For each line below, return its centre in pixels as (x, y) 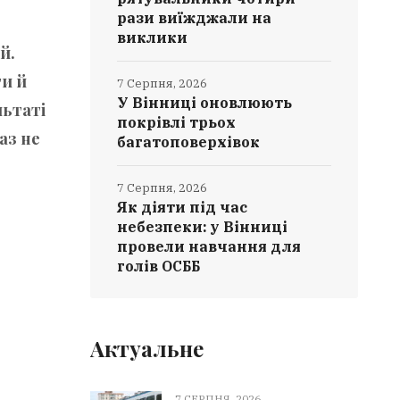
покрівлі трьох (177, 122)
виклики (153, 37)
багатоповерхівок (189, 142)
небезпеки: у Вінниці (203, 227)
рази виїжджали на (195, 18)
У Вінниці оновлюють (205, 103)
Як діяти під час (183, 207)
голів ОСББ (159, 266)
